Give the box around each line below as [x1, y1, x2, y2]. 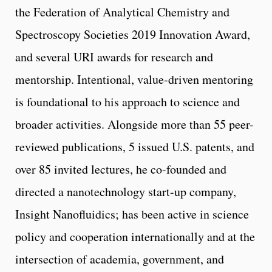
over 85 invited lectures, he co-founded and [15, 160, 226, 177]
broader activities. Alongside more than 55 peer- [15, 115, 254, 132]
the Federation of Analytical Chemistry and [15, 3, 229, 20]
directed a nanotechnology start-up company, [15, 183, 236, 200]
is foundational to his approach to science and [15, 93, 240, 110]
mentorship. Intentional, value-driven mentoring [15, 70, 253, 87]
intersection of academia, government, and [15, 250, 224, 267]
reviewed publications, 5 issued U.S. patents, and [15, 138, 254, 155]
